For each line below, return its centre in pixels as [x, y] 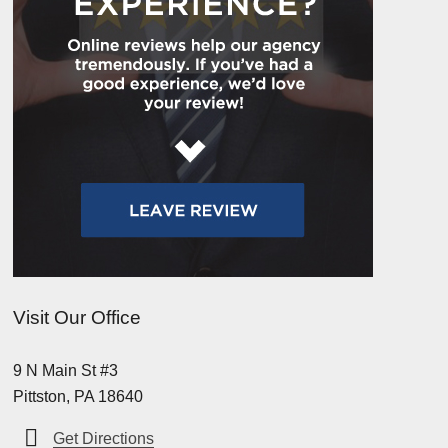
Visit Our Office [77, 317]
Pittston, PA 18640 [78, 396]
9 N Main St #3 [65, 370]
